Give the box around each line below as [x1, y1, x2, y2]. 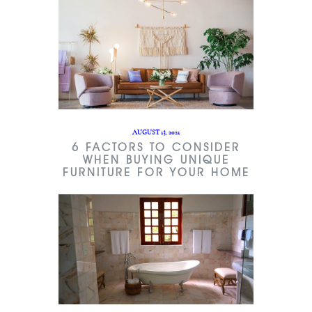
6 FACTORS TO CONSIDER [72, 141, 240, 155]
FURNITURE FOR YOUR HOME [62, 166, 250, 180]
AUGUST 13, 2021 [132, 129, 180, 136]
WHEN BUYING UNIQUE [82, 153, 230, 167]
